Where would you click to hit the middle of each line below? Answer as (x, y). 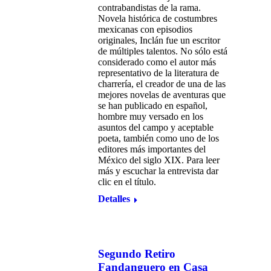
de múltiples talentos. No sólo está (163, 51)
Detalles (114, 199)
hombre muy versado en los (151, 116)
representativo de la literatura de (158, 73)
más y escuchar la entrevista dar (158, 171)
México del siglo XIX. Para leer (159, 160)
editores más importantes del (152, 149)
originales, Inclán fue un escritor (159, 40)
